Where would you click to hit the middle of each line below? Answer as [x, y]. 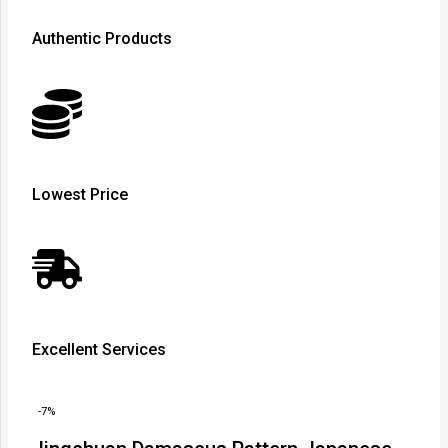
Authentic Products [102, 39]
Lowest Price [80, 194]
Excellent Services [99, 350]
